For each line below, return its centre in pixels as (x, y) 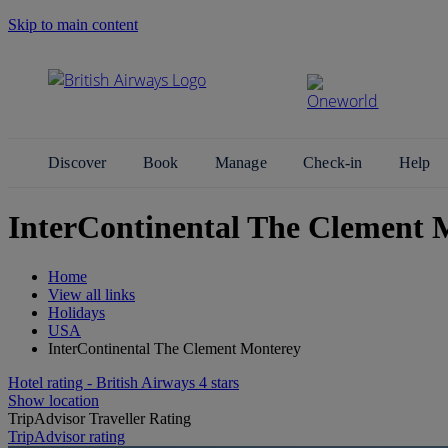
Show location (53, 400)
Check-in (335, 162)
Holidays (76, 312)
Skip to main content (73, 24)
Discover (79, 162)
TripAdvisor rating (66, 436)
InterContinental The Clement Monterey (174, 348)
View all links (91, 294)
